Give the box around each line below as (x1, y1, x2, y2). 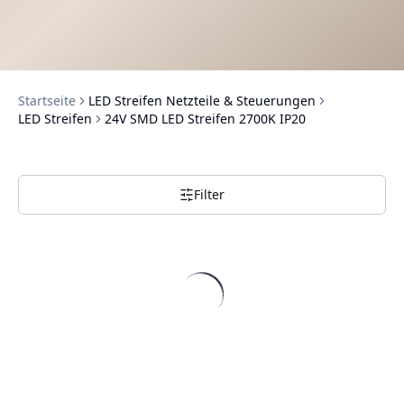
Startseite (18, 92, 76, 109)
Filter (194, 186, 225, 203)
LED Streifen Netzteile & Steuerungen (88, 92, 316, 109)
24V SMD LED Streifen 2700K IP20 (105, 110, 306, 127)
